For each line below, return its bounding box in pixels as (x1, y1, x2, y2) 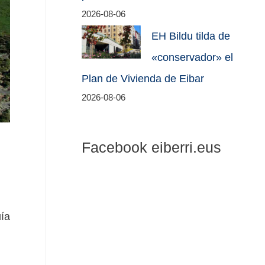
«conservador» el (151, 51, 234, 64)
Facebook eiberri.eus (82, 138, 222, 156)
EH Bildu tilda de (151, 30, 231, 43)
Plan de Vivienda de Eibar (82, 73, 205, 85)
